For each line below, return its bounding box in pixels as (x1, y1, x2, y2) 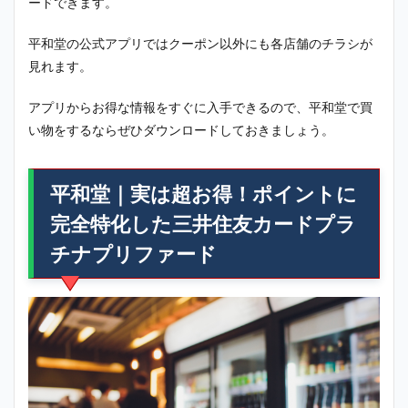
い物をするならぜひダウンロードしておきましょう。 (28, 121, 334, 138)
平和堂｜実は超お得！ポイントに (50, 180, 357, 206)
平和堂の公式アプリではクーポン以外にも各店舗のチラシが (28, 35, 372, 51)
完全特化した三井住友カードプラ (50, 210, 356, 236)
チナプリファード (50, 240, 217, 266)
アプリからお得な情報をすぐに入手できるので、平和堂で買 (28, 98, 372, 115)
